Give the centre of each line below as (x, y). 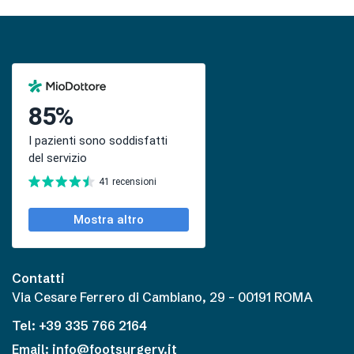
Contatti (38, 278)
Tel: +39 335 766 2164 (79, 325)
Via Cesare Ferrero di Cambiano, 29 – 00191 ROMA (162, 297)
